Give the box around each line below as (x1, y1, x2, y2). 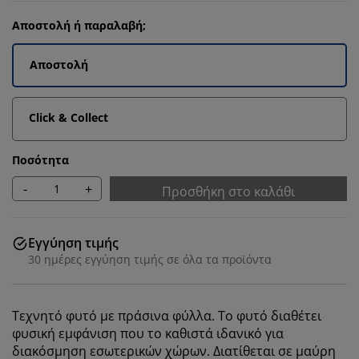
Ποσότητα (12, 152, 69, 167)
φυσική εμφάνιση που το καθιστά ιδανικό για (12, 325, 284, 342)
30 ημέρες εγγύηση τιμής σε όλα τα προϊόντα (28, 252, 272, 267)
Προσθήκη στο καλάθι (162, 183, 295, 200)
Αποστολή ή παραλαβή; (12, 18, 146, 33)
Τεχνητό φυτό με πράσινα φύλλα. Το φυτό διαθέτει (12, 307, 321, 325)
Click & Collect (29, 110, 108, 125)
